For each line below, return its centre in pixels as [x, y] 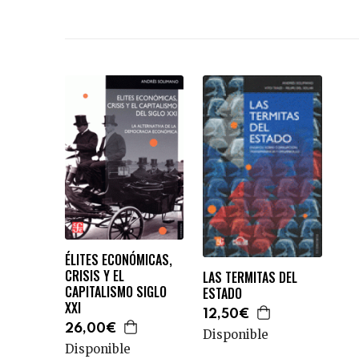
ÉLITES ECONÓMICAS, [118, 260]
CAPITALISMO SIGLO [115, 292]
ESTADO [222, 294]
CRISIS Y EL [94, 276]
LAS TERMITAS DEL [250, 278]
